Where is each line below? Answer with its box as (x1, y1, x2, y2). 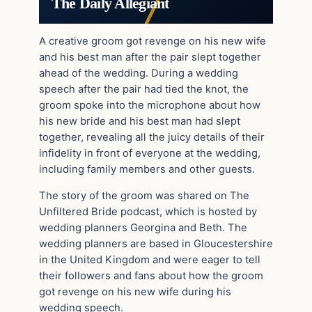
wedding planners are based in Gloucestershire (39, 237, 273, 251)
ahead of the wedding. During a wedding (39, 67, 238, 80)
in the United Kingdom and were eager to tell (39, 253, 260, 267)
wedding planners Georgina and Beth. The (39, 221, 247, 235)
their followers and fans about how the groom (39, 270, 263, 283)
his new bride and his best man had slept (39, 115, 240, 128)
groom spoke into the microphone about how (39, 99, 260, 112)
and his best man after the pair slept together (39, 51, 261, 64)
